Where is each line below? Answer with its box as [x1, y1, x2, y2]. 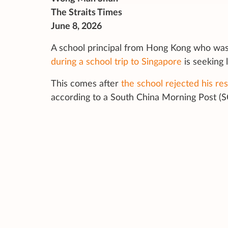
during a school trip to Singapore [51, 58, 182, 67]
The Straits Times [51, 8, 122, 18]
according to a [51, 93, 110, 103]
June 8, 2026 [51, 22, 102, 32]
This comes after [51, 79, 121, 89]
